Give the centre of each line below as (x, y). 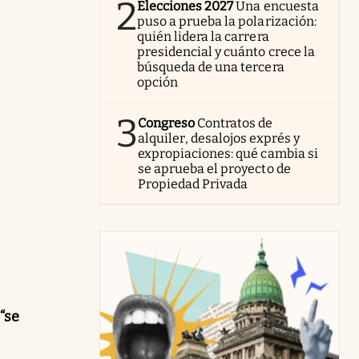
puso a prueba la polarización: (227, 21)
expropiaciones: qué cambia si (228, 153)
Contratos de (235, 123)
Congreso (167, 123)
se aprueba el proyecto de (214, 169)
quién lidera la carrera (203, 36)
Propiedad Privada (193, 184)
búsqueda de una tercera (211, 67)
